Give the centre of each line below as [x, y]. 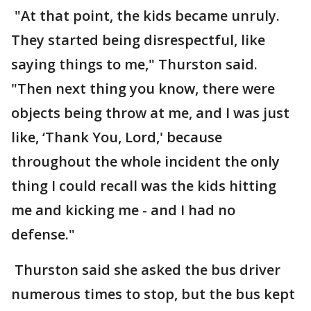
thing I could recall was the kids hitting [144, 186]
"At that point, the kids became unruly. [145, 16]
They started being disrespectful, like [138, 40]
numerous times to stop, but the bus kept [153, 294]
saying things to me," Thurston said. [134, 64]
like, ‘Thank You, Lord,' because [117, 137]
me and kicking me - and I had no [123, 210]
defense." [43, 234]
